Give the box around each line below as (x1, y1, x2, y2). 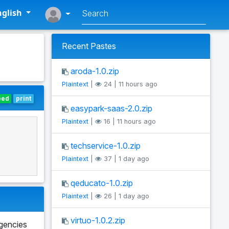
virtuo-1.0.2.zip (71, 215, 125, 225)
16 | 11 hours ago (102, 118, 156, 125)
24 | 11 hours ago (102, 80, 157, 88)
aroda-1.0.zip (71, 66, 119, 76)
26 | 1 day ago (102, 192, 149, 200)
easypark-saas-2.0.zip (71, 103, 152, 113)
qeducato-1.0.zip (71, 178, 133, 188)
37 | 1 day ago (102, 155, 149, 163)
